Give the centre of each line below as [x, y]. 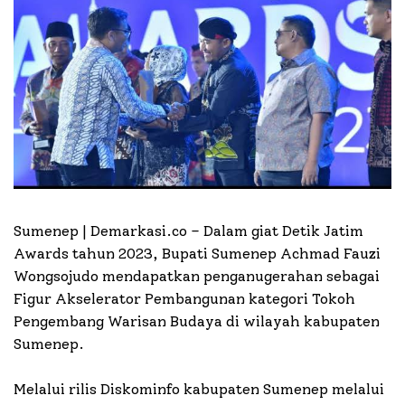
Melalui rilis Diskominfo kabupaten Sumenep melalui [199, 389]
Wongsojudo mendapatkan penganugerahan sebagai [197, 276]
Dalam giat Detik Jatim [282, 231]
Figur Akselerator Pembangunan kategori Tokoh [184, 298]
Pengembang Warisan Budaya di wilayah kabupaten [197, 321]
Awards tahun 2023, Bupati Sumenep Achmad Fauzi [197, 253]
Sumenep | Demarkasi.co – [107, 231]
